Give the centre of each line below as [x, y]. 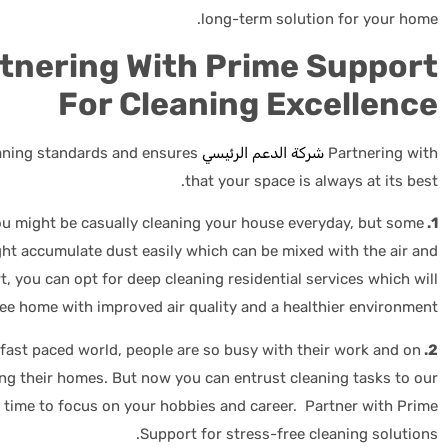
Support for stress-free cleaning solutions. [289, 433]
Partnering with [383, 152]
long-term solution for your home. [319, 18]
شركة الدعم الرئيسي [263, 152]
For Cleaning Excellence [248, 103]
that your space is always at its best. [311, 180]
